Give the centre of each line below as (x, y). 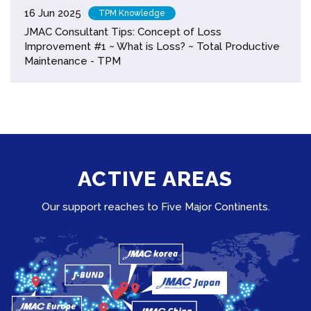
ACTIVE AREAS (155, 178)
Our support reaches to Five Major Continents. (155, 207)
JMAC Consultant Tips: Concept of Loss (123, 32)
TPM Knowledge (132, 13)
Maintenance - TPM (73, 61)
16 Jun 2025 (53, 13)
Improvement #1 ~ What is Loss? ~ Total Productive (152, 46)
